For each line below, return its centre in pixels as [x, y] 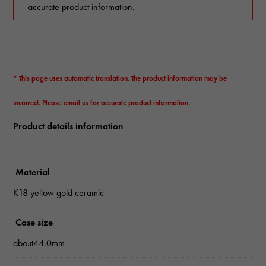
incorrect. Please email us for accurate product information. [102, 103]
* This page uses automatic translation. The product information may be [120, 78]
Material [33, 172]
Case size [34, 223]
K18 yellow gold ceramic [59, 193]
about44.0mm [39, 243]
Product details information [69, 126]
